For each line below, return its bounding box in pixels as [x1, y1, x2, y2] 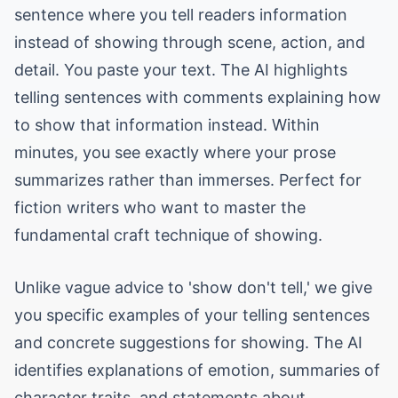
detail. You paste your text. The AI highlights [14, 60, 347, 79]
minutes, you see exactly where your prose [14, 143, 336, 162]
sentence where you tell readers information [14, 5, 347, 24]
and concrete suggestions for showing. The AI [14, 333, 362, 352]
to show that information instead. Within [14, 115, 320, 134]
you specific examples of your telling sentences [14, 306, 370, 324]
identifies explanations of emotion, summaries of [14, 361, 380, 379]
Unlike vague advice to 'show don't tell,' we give [14, 278, 372, 297]
